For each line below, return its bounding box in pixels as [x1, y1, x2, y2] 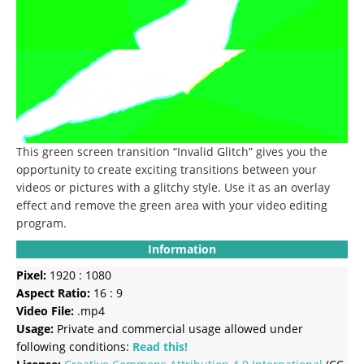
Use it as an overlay [224, 179, 330, 195]
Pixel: [16, 266, 46, 283]
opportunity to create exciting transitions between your [16, 161, 317, 177]
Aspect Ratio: [16, 284, 90, 301]
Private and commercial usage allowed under [54, 320, 303, 336]
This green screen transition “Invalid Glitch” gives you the [16, 143, 327, 159]
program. [16, 214, 67, 231]
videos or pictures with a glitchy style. [16, 179, 221, 195]
